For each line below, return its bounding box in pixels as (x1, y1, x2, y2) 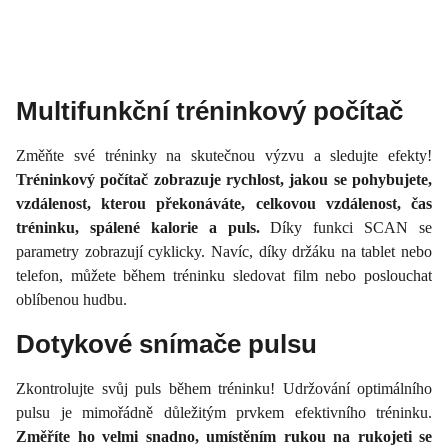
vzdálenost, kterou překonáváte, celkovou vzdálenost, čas (16, 194, 432, 212)
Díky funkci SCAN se (259, 218, 432, 236)
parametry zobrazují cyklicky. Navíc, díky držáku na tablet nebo (16, 242, 432, 260)
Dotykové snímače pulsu (16, 328, 324, 359)
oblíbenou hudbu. (16, 290, 127, 308)
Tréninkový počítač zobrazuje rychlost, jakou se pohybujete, (16, 170, 432, 188)
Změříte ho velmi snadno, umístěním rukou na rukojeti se (16, 427, 432, 445)
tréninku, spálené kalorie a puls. (16, 218, 260, 236)
